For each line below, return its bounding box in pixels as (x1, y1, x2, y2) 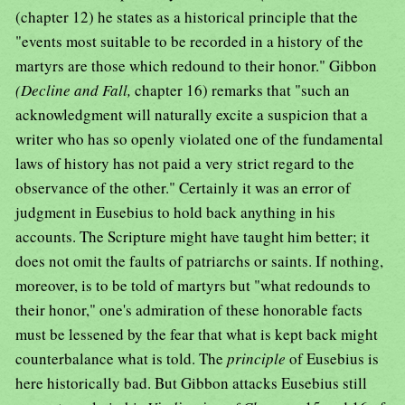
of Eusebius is (289, 348, 379, 370)
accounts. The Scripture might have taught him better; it (15, 226, 370, 248)
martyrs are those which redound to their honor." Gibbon (15, 55, 377, 77)
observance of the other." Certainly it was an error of (15, 177, 351, 199)
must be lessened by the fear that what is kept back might (15, 324, 378, 345)
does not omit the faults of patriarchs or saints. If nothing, (15, 250, 383, 272)
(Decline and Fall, (15, 80, 135, 101)
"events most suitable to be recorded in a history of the (15, 31, 363, 52)
